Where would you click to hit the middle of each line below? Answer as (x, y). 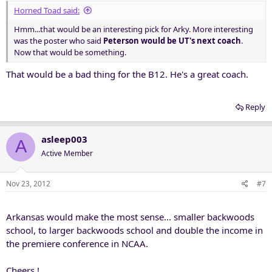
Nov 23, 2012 (28, 184)
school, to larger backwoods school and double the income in (134, 230)
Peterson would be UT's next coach (172, 41)
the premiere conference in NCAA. (77, 243)
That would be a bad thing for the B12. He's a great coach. (127, 74)
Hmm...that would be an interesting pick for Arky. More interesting (134, 29)
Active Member (67, 153)
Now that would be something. (70, 52)
